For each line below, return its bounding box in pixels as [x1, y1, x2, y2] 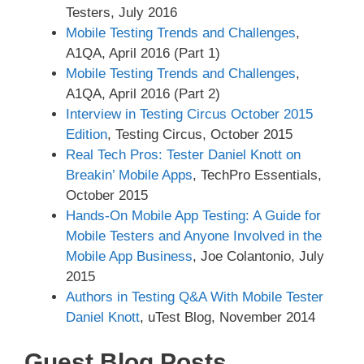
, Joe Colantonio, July [193, 248, 324, 264]
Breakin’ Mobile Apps [66, 167, 193, 183]
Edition [66, 126, 107, 142]
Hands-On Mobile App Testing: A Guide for [66, 207, 321, 223]
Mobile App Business [66, 248, 193, 264]
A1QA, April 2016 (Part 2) [66, 85, 220, 102]
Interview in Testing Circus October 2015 [66, 106, 313, 122]
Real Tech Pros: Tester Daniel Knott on [66, 146, 301, 162]
